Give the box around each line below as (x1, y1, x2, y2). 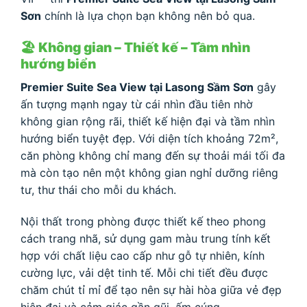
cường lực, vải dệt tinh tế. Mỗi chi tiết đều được (21, 265, 268, 280)
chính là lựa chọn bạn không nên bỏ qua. (41, 9, 255, 23)
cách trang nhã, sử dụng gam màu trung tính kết (21, 231, 271, 245)
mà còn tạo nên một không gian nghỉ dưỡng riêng (21, 165, 278, 180)
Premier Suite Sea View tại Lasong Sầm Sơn (21, 79, 254, 94)
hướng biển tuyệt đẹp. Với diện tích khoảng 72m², (21, 131, 278, 145)
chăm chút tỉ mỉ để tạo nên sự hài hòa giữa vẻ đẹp (21, 282, 282, 297)
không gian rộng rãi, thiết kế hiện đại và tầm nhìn (21, 114, 275, 128)
